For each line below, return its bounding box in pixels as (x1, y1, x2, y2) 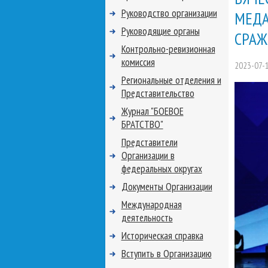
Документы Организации (121, 180, 212, 193)
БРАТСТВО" (121, 118, 163, 131)
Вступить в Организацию (121, 247, 212, 260)
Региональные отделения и (121, 74, 221, 87)
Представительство (121, 87, 194, 100)
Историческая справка (121, 229, 203, 242)
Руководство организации (121, 7, 217, 20)
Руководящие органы (121, 25, 200, 38)
